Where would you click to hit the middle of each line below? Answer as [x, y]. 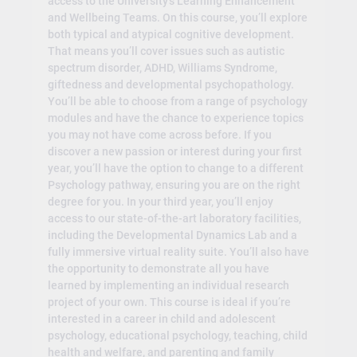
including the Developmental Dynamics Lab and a [172, 235]
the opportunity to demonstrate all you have [158, 268]
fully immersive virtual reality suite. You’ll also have [178, 251]
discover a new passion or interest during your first [175, 151]
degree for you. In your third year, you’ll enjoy [160, 201]
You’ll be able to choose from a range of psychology [177, 101]
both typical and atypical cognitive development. [171, 34]
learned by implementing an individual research [168, 285]
